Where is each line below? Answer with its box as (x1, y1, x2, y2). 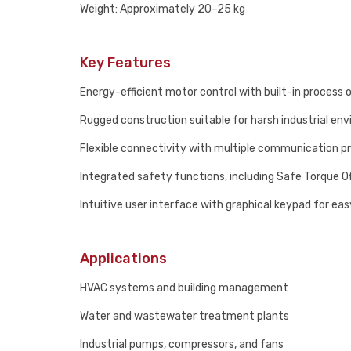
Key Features (80, 54, 171, 71)
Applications (80, 250, 167, 267)
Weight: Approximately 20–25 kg (80, 2, 245, 16)
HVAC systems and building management (80, 281, 288, 295)
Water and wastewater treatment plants (80, 309, 289, 323)
